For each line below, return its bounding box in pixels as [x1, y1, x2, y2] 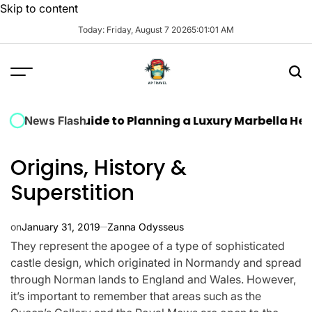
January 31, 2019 [22, 221, 100, 233]
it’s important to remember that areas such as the [10, 289, 261, 303]
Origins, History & [10, 153, 187, 182]
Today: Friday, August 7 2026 [77, 24, 191, 35]
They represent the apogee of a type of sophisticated [10, 239, 285, 253]
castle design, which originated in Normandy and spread [10, 256, 302, 270]
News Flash [24, 114, 86, 127]
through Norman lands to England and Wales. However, [10, 272, 296, 286]
